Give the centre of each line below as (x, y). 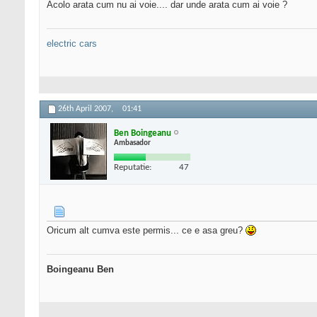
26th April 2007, (87, 109)
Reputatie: (133, 167)
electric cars (72, 44)
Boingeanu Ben (80, 270)
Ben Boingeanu (143, 133)
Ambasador (132, 143)
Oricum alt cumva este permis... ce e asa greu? (146, 231)
